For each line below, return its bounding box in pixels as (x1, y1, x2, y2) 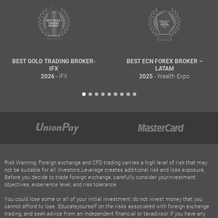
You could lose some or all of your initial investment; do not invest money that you (4, 195, 202, 202)
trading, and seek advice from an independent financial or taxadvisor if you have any (4, 209, 205, 217)
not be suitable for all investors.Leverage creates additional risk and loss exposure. (4, 165, 205, 173)
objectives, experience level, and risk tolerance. (4, 180, 118, 188)
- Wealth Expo (153, 72, 190, 80)
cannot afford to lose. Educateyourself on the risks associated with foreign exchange (4, 202, 209, 210)
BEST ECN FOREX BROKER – (126, 57, 203, 65)
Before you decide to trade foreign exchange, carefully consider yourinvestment (4, 173, 196, 181)
